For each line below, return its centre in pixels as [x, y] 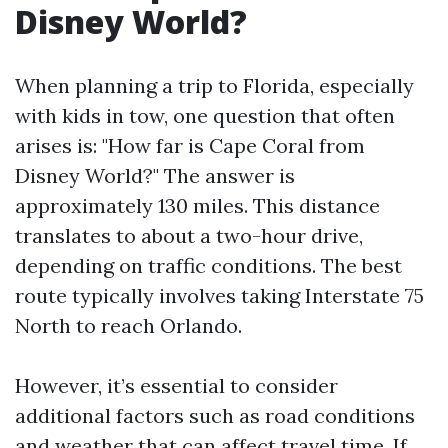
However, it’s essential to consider [176, 385]
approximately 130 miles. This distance [197, 205]
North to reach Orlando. [128, 325]
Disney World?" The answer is [155, 175]
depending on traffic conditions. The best [208, 265]
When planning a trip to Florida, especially [214, 85]
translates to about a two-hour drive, [189, 235]
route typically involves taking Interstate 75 [219, 295]
